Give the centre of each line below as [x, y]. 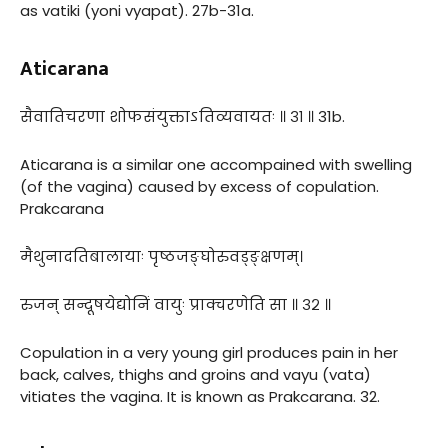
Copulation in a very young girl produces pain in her [209, 352]
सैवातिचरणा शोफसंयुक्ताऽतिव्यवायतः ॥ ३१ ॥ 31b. [182, 116]
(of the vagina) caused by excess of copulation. [199, 186]
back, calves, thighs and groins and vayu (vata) [195, 374]
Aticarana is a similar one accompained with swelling [216, 164]
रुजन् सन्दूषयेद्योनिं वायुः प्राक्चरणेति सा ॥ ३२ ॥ [175, 304]
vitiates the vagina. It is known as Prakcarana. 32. [200, 396]
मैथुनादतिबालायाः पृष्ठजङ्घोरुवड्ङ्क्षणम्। [161, 256]
